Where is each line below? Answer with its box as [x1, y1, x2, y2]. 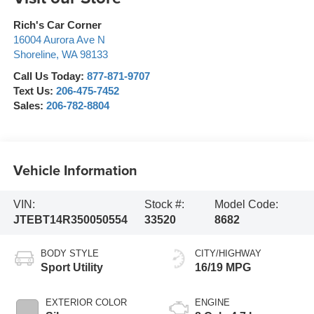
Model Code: [214, 198, 278, 211]
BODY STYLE [40, 248, 99, 259]
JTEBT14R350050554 [13, 214, 128, 226]
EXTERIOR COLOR [45, 297, 127, 308]
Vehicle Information [13, 159, 137, 180]
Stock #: [144, 198, 184, 211]
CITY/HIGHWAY [195, 248, 261, 259]
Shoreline [13, 49, 56, 61]
